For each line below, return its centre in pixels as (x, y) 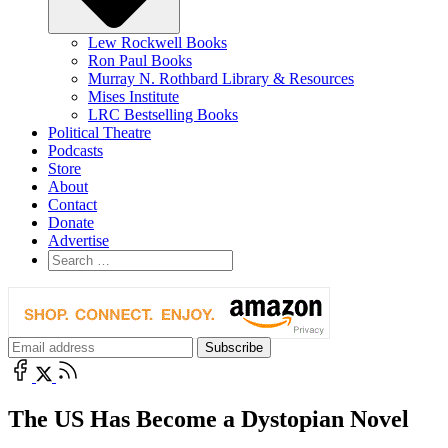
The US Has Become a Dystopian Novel (208, 418)
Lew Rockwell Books (157, 42)
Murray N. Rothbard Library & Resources (221, 78)
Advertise (78, 240)
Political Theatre (99, 132)
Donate (71, 222)
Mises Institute (133, 96)
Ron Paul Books (140, 60)
